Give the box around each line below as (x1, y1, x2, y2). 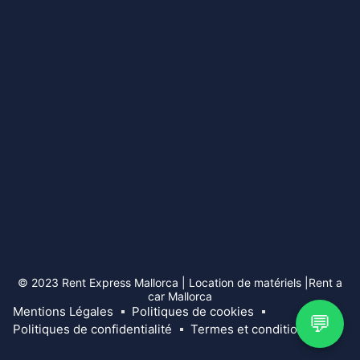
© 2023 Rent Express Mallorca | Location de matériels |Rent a (18, 276, 342, 290)
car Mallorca (148, 289, 212, 304)
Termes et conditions (190, 321, 311, 337)
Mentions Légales (13, 304, 113, 320)
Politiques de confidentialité (13, 321, 172, 337)
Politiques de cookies (132, 304, 254, 320)
